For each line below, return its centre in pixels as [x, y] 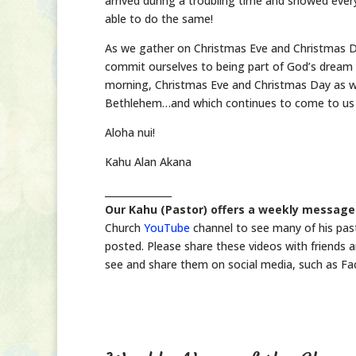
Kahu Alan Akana [148, 162]
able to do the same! [159, 19]
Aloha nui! [130, 132]
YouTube [167, 228]
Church [124, 228]
